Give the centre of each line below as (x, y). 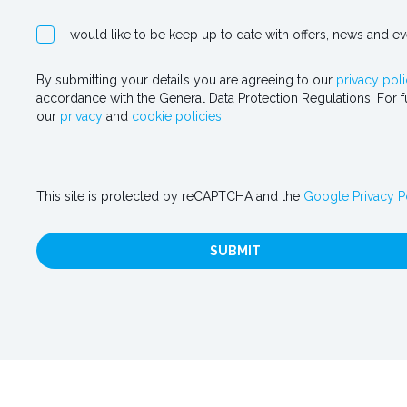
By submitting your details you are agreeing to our (186, 80)
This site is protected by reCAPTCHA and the (170, 196)
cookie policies (177, 116)
